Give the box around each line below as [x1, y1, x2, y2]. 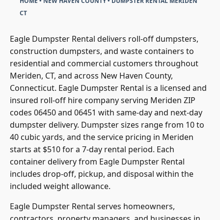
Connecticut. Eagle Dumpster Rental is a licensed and [10, 81, 207, 92]
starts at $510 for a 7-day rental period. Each [10, 142, 174, 154]
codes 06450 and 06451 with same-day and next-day [10, 106, 202, 117]
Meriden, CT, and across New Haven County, [10, 69, 173, 80]
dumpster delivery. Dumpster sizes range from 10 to [10, 118, 204, 129]
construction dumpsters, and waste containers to [10, 44, 194, 55]
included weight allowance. [10, 179, 110, 191]
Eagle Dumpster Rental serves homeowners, [10, 199, 175, 211]
